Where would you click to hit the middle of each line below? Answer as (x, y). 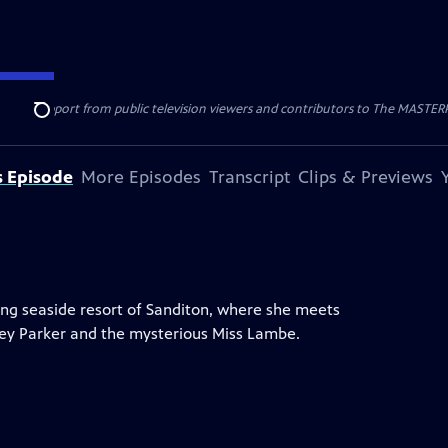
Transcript (249, 177)
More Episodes (141, 177)
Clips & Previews (365, 177)
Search (57, 121)
